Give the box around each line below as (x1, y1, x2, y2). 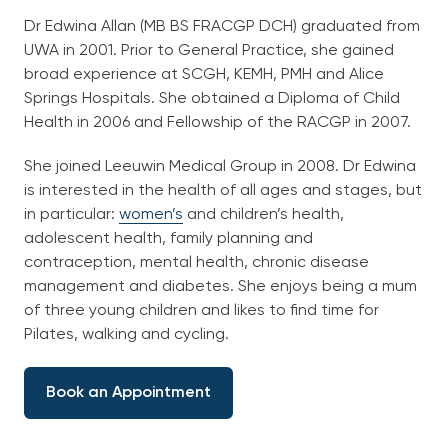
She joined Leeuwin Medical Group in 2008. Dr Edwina (24, 158, 416, 175)
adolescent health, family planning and (24, 230, 313, 247)
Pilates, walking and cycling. (24, 326, 229, 343)
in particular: (24, 206, 119, 223)
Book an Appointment (46, 384, 211, 401)
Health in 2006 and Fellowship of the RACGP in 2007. (24, 114, 411, 131)
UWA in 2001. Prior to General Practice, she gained (24, 42, 394, 59)
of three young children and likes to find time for (24, 302, 379, 319)
